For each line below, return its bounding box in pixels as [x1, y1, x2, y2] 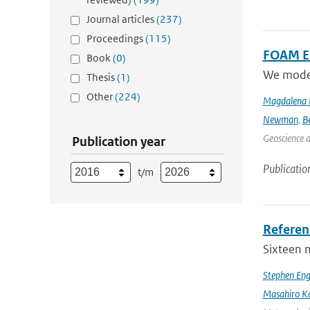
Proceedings [86, 32, 145, 45]
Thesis [86, 71, 117, 84]
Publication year [72, 134, 165, 149]
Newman [262, 113, 298, 126]
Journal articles [86, 12, 156, 26]
